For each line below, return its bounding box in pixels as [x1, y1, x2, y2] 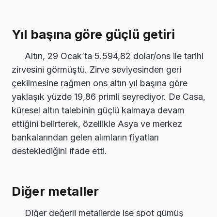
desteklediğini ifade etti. [12, 146, 107, 156]
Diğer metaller [12, 183, 99, 199]
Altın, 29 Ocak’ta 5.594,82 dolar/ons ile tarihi [25, 51, 203, 62]
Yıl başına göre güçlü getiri [12, 27, 175, 42]
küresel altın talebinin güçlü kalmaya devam [12, 105, 185, 116]
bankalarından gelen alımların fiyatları [12, 132, 159, 143]
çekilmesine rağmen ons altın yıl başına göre [12, 78, 187, 89]
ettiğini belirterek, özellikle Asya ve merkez [12, 119, 182, 129]
